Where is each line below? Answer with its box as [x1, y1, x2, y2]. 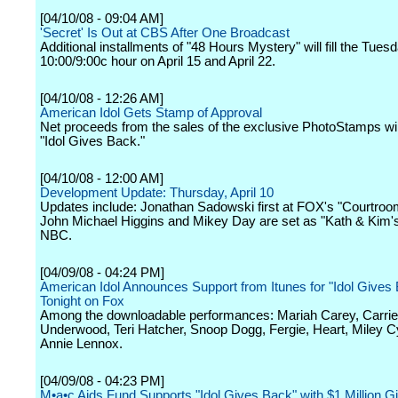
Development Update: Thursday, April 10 [40, 186, 274, 200]
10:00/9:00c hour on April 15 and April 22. [40, 54, 275, 68]
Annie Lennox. [40, 337, 123, 351]
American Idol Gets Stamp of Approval [40, 106, 262, 120]
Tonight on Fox [40, 294, 124, 308]
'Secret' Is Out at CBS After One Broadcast [40, 26, 290, 40]
